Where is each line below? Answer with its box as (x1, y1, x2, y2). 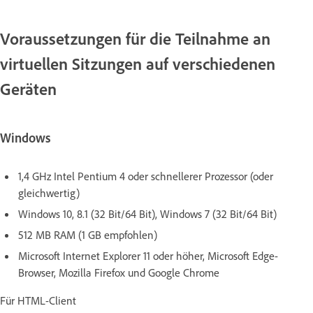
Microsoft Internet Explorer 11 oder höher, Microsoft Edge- (18, 249, 278, 263)
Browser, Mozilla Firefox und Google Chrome (18, 265, 219, 280)
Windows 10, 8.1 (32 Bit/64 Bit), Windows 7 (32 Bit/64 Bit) (18, 207, 277, 221)
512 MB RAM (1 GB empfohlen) (18, 228, 157, 242)
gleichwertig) (18, 186, 80, 201)
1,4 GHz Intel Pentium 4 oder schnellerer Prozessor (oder (18, 169, 273, 184)
